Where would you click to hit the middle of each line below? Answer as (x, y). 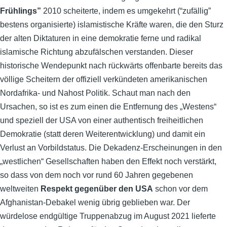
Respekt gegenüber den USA (97, 189)
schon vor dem (180, 189)
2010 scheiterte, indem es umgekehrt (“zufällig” (126, 11)
